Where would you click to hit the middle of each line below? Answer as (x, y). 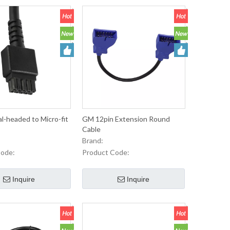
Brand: (92, 140)
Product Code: (106, 152)
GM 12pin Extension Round (126, 119)
